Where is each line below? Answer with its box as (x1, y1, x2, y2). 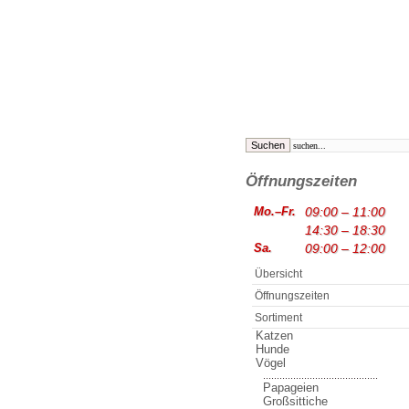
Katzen (256, 329, 293, 342)
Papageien (263, 381, 319, 394)
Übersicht (255, 267, 302, 280)
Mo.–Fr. (254, 204, 296, 219)
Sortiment (255, 311, 302, 324)
